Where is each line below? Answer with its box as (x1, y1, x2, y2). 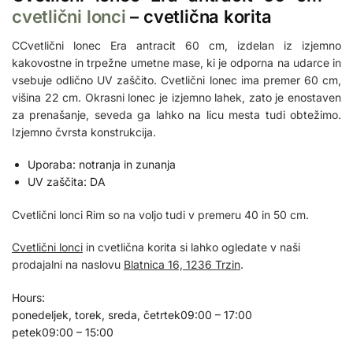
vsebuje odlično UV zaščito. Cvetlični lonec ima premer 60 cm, (12, 72, 341, 87)
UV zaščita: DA (28, 175, 106, 189)
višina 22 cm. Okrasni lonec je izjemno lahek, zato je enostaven (12, 90, 341, 104)
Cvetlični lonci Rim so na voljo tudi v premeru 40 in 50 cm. (12, 207, 309, 221)
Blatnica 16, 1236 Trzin (124, 258, 240, 272)
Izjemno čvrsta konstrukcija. (12, 124, 156, 139)
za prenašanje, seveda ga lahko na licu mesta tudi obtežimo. (12, 107, 341, 121)
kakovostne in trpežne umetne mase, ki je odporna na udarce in (12, 55, 341, 69)
